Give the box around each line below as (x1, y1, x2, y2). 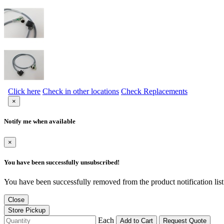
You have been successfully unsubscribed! (4, 158, 119, 166)
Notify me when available (4, 117, 75, 125)
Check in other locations (42, 87, 119, 96)
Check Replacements (121, 87, 187, 96)
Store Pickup (8, 206, 45, 214)
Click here (8, 87, 40, 96)
